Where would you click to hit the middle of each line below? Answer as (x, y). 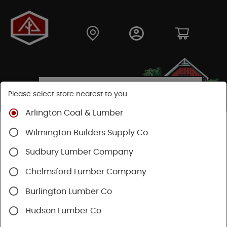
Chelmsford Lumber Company (86, 172)
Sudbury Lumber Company (79, 152)
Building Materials (74, 127)
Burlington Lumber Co (69, 191)
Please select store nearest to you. (68, 94)
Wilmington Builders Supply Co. (87, 133)
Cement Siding (183, 127)
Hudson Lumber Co (63, 211)
